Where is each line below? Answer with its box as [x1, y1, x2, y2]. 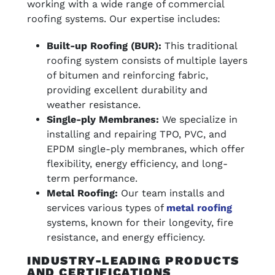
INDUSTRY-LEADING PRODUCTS [27, 254, 240, 268]
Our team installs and [118, 187, 225, 199]
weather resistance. [47, 99, 141, 110]
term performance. [47, 172, 137, 184]
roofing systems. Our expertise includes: [27, 13, 220, 25]
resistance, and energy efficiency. [47, 231, 205, 243]
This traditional [161, 40, 237, 52]
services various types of [47, 202, 166, 214]
